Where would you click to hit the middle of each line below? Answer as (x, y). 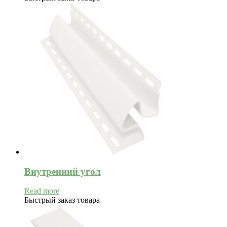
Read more (42, 191)
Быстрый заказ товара (62, 200)
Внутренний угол (63, 171)
